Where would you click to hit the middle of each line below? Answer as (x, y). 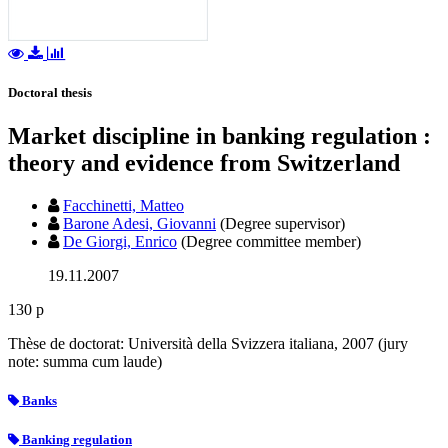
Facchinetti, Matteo (123, 206)
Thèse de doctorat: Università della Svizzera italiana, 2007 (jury (208, 344)
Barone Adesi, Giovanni (139, 224)
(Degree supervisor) (282, 224)
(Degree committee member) (271, 242)
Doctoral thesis (50, 93)
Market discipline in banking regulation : (219, 136)
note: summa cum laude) (85, 362)
